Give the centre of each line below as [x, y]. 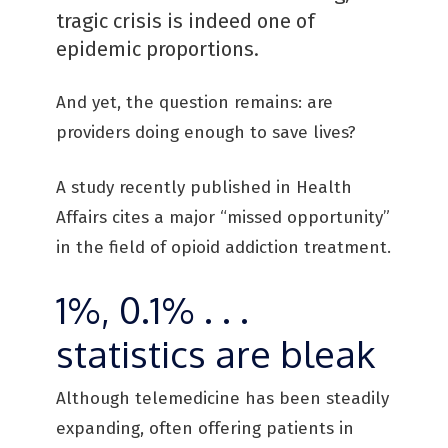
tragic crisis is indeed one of [185, 21]
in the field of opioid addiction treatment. [223, 247]
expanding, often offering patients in [205, 428]
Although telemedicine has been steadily [222, 398]
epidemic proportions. [157, 49]
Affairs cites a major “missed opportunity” [223, 217]
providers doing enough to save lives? [206, 132]
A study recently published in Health [204, 187]
